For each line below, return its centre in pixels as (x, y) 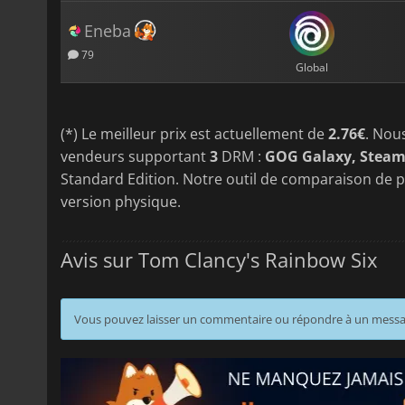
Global (312, 68)
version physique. (121, 201)
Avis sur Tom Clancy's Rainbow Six (219, 259)
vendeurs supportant (135, 156)
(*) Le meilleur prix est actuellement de (194, 133)
